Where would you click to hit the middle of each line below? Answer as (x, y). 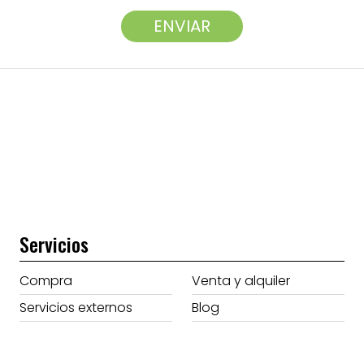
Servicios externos (76, 307)
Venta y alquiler (240, 280)
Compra (46, 280)
